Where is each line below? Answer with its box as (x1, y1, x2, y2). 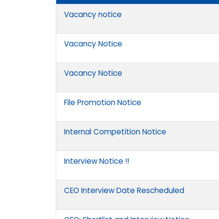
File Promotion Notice (64, 97, 141, 108)
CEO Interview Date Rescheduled (64, 185, 184, 196)
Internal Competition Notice (64, 127, 166, 137)
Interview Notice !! (64, 156, 129, 167)
